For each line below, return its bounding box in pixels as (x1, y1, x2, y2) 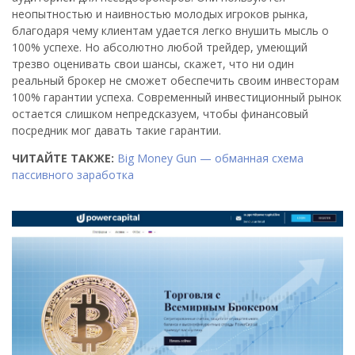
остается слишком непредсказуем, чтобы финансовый (12, 106, 308, 121)
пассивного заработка (12, 167, 134, 182)
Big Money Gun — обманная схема (117, 151, 303, 166)
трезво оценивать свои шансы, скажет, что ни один (12, 56, 294, 71)
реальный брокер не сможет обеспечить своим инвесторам (12, 73, 339, 88)
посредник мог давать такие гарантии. (12, 123, 221, 138)
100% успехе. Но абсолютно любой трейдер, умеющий (12, 40, 307, 55)
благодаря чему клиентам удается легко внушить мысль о (12, 23, 329, 38)
